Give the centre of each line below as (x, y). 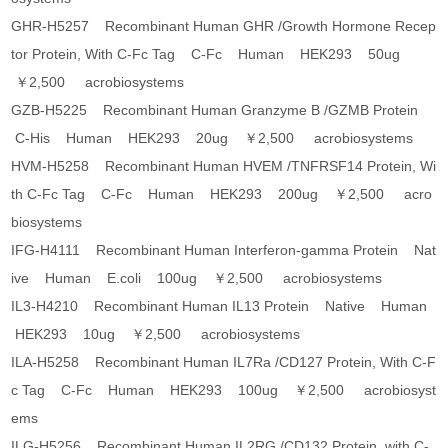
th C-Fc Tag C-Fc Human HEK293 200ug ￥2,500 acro (222, 194)
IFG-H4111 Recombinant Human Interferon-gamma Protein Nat (224, 250)
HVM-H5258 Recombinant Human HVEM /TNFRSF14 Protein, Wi (224, 166)
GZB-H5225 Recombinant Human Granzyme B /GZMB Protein (219, 110)
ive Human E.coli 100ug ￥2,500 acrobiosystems (197, 278)
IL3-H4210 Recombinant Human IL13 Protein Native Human (223, 306)
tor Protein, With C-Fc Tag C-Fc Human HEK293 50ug (210, 54)
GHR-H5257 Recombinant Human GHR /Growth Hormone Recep (224, 26)
